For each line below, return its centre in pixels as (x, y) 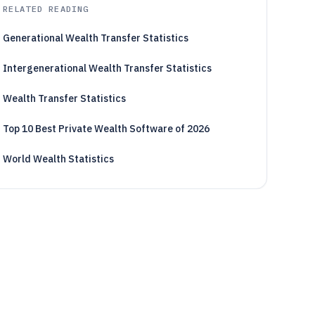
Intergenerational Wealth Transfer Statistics (107, 68)
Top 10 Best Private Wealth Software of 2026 (106, 129)
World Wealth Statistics (58, 159)
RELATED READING (46, 9)
